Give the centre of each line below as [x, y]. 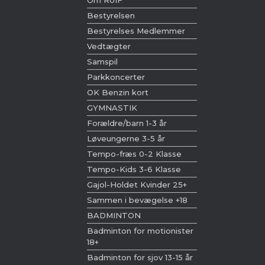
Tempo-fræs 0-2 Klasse [134, 154]
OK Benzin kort [118, 92]
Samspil [102, 62]
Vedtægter [109, 46]
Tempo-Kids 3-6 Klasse [134, 169]
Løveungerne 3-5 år [126, 138]
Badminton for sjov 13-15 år [140, 257]
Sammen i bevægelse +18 [137, 200]
